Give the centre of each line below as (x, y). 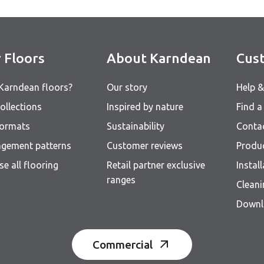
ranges (121, 180)
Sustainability (136, 126)
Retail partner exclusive (156, 165)
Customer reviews (145, 146)
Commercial (123, 245)
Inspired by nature (145, 107)
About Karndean (159, 58)
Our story (127, 87)
